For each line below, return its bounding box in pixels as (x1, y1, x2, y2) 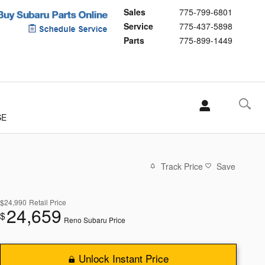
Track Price (161, 160, 203, 172)
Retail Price (29, 196, 66, 207)
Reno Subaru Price (64, 214, 125, 225)
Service (124, 20, 153, 32)
